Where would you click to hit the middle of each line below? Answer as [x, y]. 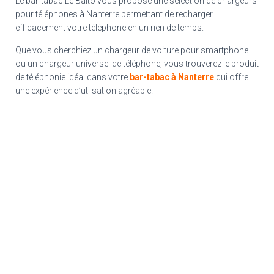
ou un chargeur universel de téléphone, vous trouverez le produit [137, 64]
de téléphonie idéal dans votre [72, 77]
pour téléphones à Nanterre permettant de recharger [114, 14]
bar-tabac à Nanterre [172, 77]
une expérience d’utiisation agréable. [84, 91]
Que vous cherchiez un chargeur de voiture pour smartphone [132, 50]
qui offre [231, 77]
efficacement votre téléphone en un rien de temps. [109, 28]
